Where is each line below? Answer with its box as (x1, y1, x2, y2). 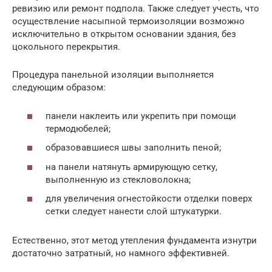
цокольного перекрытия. (12, 41, 120, 52)
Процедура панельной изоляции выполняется (12, 69, 214, 80)
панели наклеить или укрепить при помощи (46, 110, 236, 121)
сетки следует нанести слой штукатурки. (46, 206, 222, 217)
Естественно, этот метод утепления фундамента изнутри (12, 235, 257, 246)
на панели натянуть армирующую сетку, (46, 161, 217, 172)
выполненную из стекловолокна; (46, 174, 191, 185)
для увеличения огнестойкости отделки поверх (46, 193, 252, 204)
